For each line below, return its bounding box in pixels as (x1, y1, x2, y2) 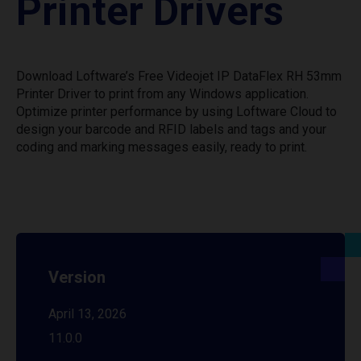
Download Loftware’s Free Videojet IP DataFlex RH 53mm (16, 68, 342, 84)
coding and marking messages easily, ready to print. (16, 139, 307, 155)
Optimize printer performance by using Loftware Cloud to (16, 104, 337, 119)
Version (48, 268, 106, 287)
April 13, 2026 (48, 306, 127, 322)
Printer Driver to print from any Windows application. (16, 86, 309, 102)
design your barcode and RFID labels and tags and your (16, 122, 326, 137)
